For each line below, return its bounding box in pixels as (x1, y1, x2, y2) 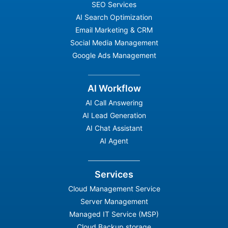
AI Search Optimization (76, 12, 152, 21)
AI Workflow (87, 83, 141, 94)
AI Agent (100, 136, 128, 146)
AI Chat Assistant (85, 124, 142, 133)
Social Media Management (70, 38, 158, 47)
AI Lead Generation (82, 111, 146, 120)
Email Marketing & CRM (75, 25, 153, 34)
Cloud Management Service (68, 184, 160, 193)
